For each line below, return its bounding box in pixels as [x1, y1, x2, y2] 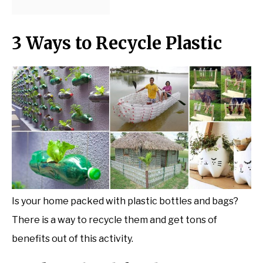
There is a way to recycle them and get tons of [12, 214, 217, 225]
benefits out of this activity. [12, 232, 133, 244]
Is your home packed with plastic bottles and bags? [12, 195, 238, 207]
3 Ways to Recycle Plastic [12, 32, 222, 54]
